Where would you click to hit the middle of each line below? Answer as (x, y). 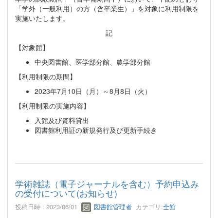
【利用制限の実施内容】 (53, 105)
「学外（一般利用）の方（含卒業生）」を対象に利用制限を (107, 8)
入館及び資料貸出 (62, 120)
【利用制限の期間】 (46, 76)
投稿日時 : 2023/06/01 (48, 206)
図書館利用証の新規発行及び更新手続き (96, 130)
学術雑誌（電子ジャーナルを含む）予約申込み (107, 183)
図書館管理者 (112, 206)
